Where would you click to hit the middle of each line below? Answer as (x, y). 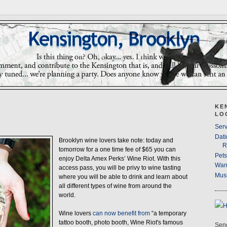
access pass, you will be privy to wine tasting (120, 168)
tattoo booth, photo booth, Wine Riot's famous (121, 223)
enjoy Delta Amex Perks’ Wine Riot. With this (119, 159)
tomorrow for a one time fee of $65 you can (117, 150)
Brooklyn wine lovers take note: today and (116, 141)
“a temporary (168, 214)
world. (67, 195)
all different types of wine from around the (115, 186)
